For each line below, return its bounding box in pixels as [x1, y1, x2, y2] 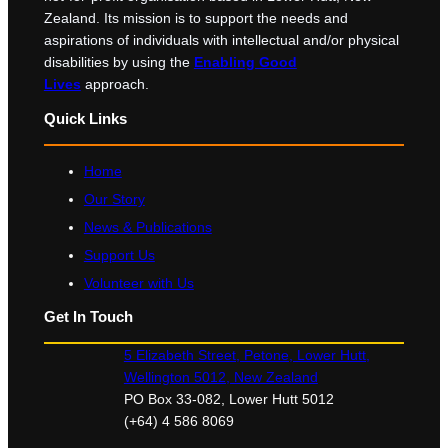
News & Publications [83, 218, 212, 235]
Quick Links [43, 109, 127, 127]
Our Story [83, 190, 145, 207]
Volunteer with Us [83, 274, 194, 291]
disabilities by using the [43, 54, 194, 71]
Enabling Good [193, 54, 297, 71]
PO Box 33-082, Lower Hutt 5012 [123, 391, 334, 408]
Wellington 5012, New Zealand [123, 369, 318, 386]
